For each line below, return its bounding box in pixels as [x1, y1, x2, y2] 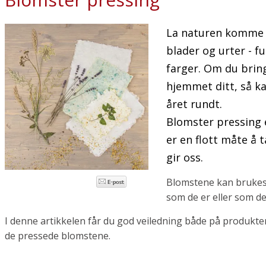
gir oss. [166, 150, 203, 164]
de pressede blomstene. [5, 229, 111, 242]
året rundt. [166, 97, 222, 111]
